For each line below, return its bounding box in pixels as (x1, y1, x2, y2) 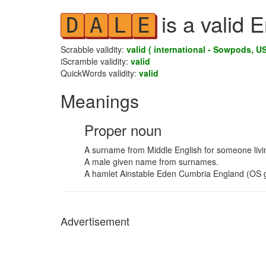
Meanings (61, 88, 139, 113)
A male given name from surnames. (84, 156, 218, 167)
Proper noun (84, 119, 161, 140)
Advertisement (61, 213, 129, 229)
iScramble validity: (61, 55, 131, 67)
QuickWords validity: (61, 67, 139, 79)
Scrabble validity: (61, 43, 126, 55)
